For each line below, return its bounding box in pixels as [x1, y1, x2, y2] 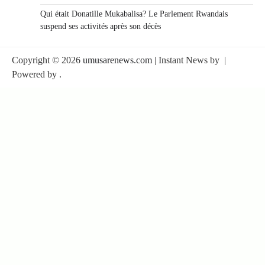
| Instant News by [152, 55, 222, 66]
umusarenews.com [83, 55, 152, 66]
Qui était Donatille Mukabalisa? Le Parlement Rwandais [40, 9, 228, 19]
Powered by [12, 69, 59, 80]
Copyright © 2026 [12, 55, 83, 66]
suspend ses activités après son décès [40, 22, 161, 31]
